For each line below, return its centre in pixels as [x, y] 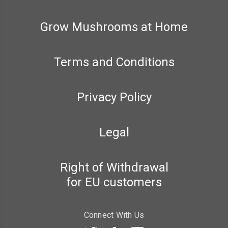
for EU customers [114, 182]
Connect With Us [114, 215]
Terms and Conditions [114, 62]
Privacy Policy [114, 97]
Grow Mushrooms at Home [114, 27]
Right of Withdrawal [114, 168]
